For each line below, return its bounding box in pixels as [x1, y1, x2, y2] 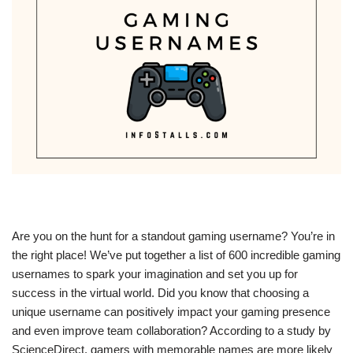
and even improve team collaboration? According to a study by [12, 324, 331, 338]
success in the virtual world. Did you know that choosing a [12, 286, 309, 300]
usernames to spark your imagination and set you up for [12, 267, 298, 281]
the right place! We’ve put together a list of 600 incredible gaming [12, 248, 340, 262]
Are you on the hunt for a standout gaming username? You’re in [12, 229, 335, 243]
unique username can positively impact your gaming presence [12, 305, 330, 319]
